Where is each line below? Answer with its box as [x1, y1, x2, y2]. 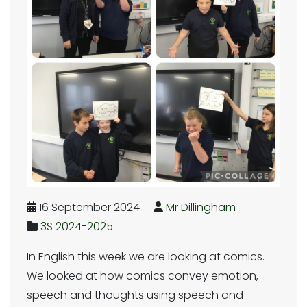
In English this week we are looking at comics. [27, 249, 265, 265]
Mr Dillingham [166, 199, 236, 215]
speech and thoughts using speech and [27, 287, 243, 303]
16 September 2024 [36, 199, 140, 215]
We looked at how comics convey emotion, [27, 268, 258, 284]
